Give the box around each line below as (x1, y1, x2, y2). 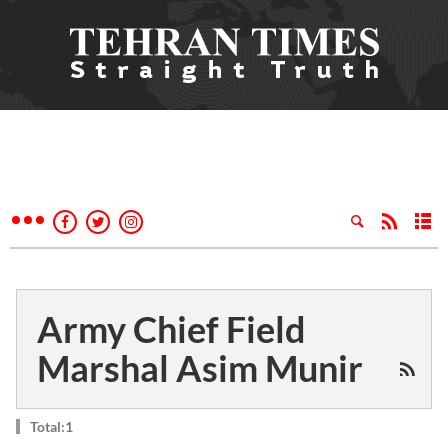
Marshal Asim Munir (37, 346, 363, 390)
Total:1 (30, 418, 73, 435)
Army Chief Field (37, 307, 306, 351)
